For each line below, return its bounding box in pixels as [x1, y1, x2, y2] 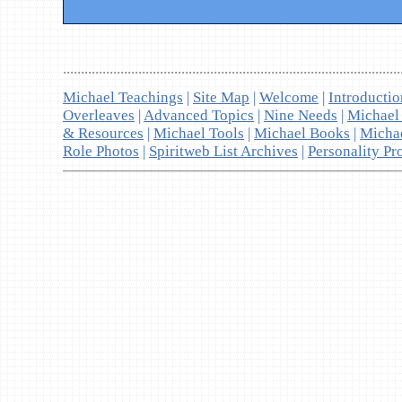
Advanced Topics [144, 107, 254, 124]
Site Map [193, 89, 249, 106]
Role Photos [63, 143, 139, 160]
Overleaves [63, 107, 135, 124]
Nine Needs [264, 107, 337, 124]
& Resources [63, 125, 144, 142]
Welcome [259, 89, 319, 106]
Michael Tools [153, 125, 244, 142]
